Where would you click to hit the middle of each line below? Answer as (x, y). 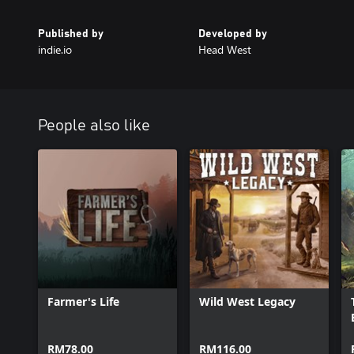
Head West (224, 49)
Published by (71, 34)
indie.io (55, 49)
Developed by (232, 34)
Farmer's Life (83, 301)
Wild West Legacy (247, 301)
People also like (94, 126)
